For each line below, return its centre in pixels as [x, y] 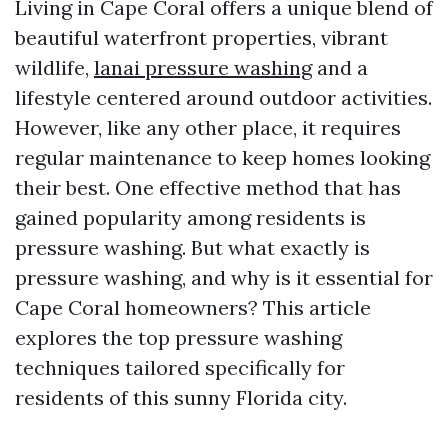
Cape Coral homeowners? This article [193, 307]
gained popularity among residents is [190, 217]
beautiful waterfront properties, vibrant [201, 37]
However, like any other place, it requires [208, 127]
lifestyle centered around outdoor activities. [223, 97]
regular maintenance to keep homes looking [222, 157]
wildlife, [54, 67]
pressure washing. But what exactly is [192, 247]
